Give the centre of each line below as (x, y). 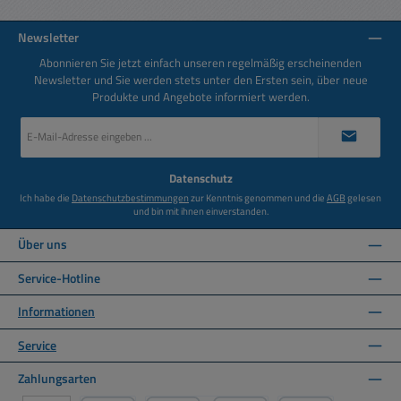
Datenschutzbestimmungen (130, 197)
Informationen (56, 312)
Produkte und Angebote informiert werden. (200, 96)
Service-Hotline (59, 278)
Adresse (38, 152)
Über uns (43, 245)
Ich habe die (46, 197)
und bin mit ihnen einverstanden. (200, 210)
